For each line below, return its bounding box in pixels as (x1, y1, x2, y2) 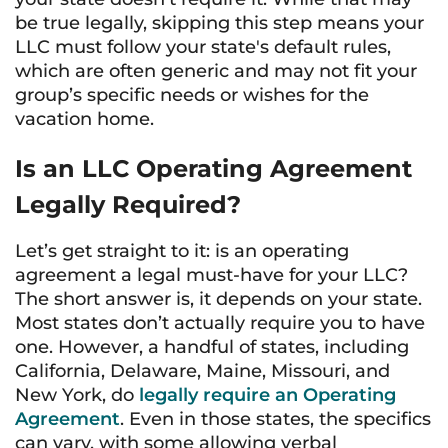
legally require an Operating (139, 384, 396, 406)
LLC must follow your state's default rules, (15, 36, 391, 58)
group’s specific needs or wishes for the (15, 84, 369, 106)
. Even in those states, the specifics (120, 408, 431, 430)
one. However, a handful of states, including (15, 336, 409, 358)
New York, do (15, 384, 139, 406)
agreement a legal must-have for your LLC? (15, 264, 408, 286)
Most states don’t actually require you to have (15, 312, 425, 334)
